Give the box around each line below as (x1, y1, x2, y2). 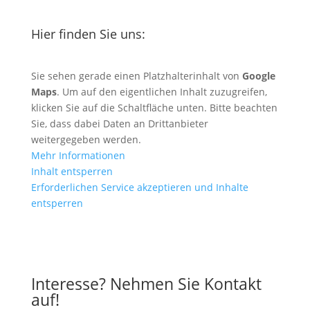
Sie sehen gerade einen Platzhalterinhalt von (30, 69, 242, 82)
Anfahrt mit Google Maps (46, 233, 208, 253)
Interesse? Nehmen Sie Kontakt (30, 272, 262, 295)
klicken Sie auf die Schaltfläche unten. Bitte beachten (30, 100, 277, 114)
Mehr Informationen (30, 148, 125, 162)
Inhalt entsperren (30, 164, 113, 178)
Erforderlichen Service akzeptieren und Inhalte (30, 180, 248, 194)
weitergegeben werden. (30, 132, 141, 146)
